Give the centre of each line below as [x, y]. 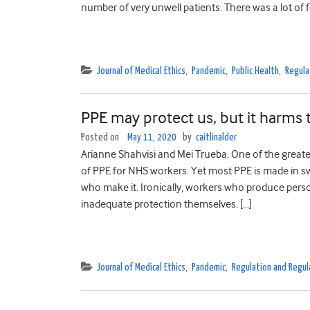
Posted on [101, 137]
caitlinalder [216, 137]
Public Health [255, 71]
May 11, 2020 [152, 137]
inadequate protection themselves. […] [166, 204]
